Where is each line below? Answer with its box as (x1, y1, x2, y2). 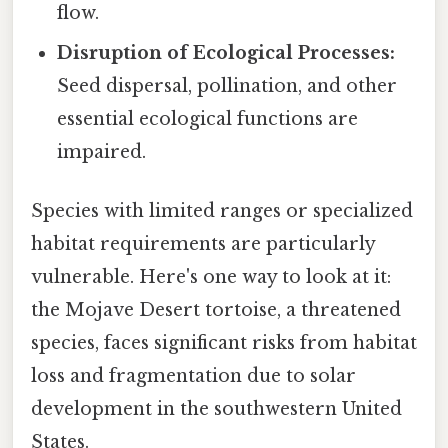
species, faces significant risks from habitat (31, 331, 417, 354)
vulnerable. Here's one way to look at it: (31, 265, 391, 288)
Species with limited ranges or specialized (31, 199, 413, 222)
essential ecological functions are (57, 107, 359, 130)
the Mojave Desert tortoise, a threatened (31, 298, 401, 321)
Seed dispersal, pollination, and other (57, 74, 398, 97)
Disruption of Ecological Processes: (57, 41, 396, 64)
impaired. (57, 140, 147, 163)
